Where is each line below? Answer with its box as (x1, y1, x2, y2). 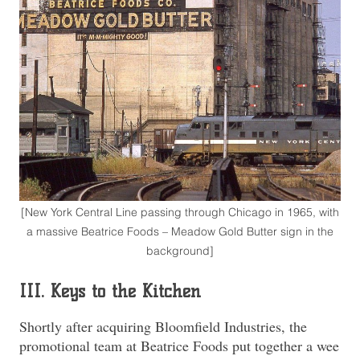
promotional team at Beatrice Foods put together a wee (19, 336, 339, 356)
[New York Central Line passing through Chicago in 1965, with (21, 204, 339, 219)
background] (146, 243, 214, 258)
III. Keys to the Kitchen (19, 280, 201, 302)
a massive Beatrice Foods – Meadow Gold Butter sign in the (27, 223, 333, 239)
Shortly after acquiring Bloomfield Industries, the (19, 317, 307, 337)
